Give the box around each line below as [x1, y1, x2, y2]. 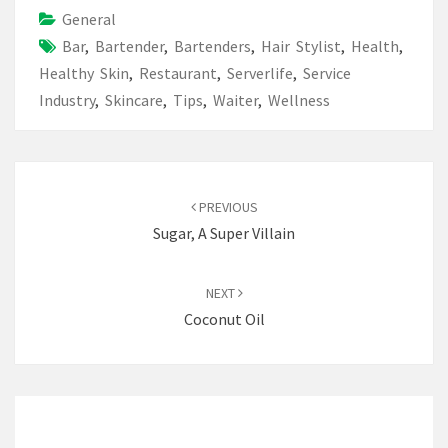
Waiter [213, 90, 258, 110]
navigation [14, 186, 115, 213]
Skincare [105, 90, 163, 110]
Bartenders [174, 36, 251, 56]
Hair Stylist [261, 36, 341, 56]
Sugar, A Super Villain [153, 223, 295, 243]
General [62, 9, 116, 29]
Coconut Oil [183, 309, 265, 329]
